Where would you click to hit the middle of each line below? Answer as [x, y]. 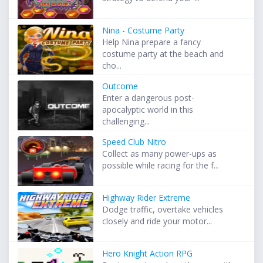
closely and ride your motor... [157, 221]
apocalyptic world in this [148, 110]
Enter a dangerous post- [149, 98]
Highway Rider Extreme [146, 198]
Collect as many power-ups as [160, 154]
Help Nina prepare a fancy [152, 42]
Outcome [120, 86]
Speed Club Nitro [134, 142]
